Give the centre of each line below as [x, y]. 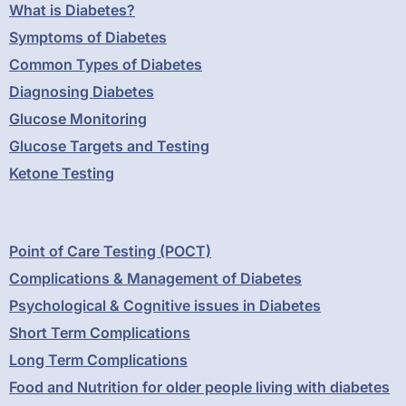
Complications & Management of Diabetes [155, 278]
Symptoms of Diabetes [88, 37]
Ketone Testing [62, 173]
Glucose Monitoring [78, 118]
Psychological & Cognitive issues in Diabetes [165, 305]
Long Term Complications [98, 359]
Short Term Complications [100, 332]
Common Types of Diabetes [106, 64]
